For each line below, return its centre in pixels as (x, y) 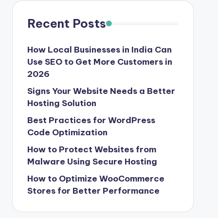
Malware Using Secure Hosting (92, 162)
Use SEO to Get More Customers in (100, 62)
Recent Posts (66, 23)
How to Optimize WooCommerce (96, 179)
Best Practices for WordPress (91, 120)
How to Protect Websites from (91, 149)
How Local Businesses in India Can (99, 50)
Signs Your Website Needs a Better (101, 91)
